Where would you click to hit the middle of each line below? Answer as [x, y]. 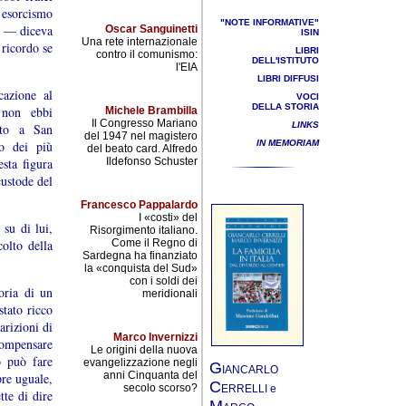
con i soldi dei [164, 281]
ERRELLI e [249, 388]
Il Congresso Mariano [145, 123]
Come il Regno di [155, 243]
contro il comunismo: [147, 54]
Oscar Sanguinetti [151, 29]
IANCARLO [250, 369]
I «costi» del [168, 217]
